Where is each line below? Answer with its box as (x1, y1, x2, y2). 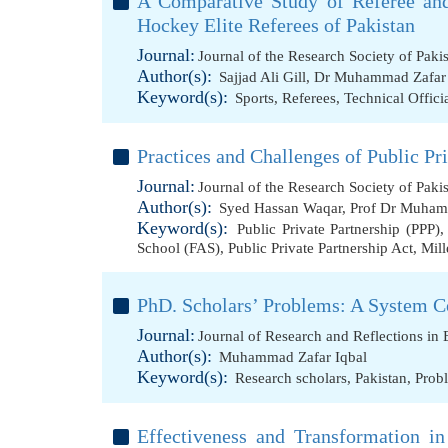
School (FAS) (137, 240, 220, 256)
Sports (235, 90, 274, 106)
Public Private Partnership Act (228, 240, 413, 256)
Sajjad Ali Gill (219, 69, 306, 85)
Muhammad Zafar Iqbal (219, 349, 367, 365)
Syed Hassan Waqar (219, 200, 342, 216)
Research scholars (235, 370, 347, 386)
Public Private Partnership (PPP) (236, 221, 441, 237)
